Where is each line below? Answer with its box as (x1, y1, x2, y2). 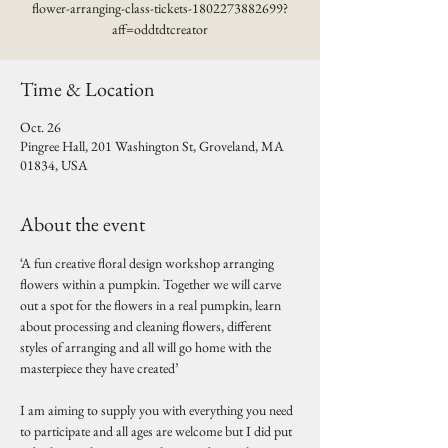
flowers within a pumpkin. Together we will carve (20, 275, 284, 293)
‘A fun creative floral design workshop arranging (20, 254, 277, 272)
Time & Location (20, 76, 155, 102)
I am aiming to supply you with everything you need (20, 401, 296, 419)
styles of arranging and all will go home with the (20, 338, 274, 356)
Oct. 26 (20, 118, 61, 136)
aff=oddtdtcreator (112, 20, 208, 38)
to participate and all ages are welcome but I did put (20, 422, 295, 440)
